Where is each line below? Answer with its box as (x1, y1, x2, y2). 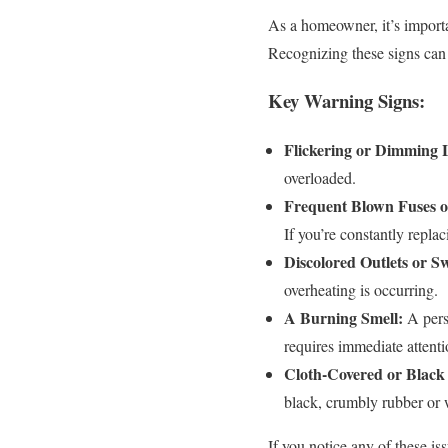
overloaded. (284, 167, 356, 189)
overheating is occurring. (284, 279, 438, 301)
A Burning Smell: (284, 306, 403, 330)
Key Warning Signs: (268, 87, 425, 115)
